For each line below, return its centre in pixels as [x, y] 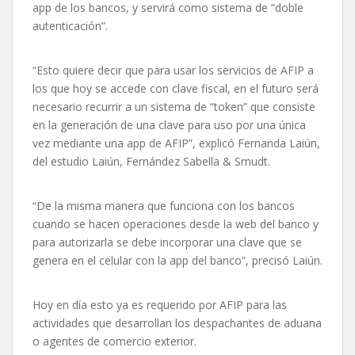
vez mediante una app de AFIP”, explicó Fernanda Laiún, [176, 143]
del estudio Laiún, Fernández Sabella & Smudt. [151, 162]
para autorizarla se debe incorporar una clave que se [167, 242]
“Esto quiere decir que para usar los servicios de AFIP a [173, 71]
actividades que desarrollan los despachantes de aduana [177, 323]
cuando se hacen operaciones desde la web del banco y [176, 224]
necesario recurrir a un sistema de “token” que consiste [174, 107]
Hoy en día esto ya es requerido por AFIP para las [160, 305]
